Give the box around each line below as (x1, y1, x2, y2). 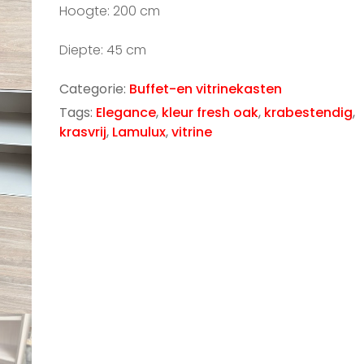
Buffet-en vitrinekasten (128, 80, 282, 99)
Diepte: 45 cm (58, 41, 146, 60)
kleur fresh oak (161, 103, 258, 123)
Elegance (95, 103, 156, 123)
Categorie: (58, 80, 129, 99)
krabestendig (263, 103, 353, 123)
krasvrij (58, 123, 106, 142)
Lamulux (111, 123, 166, 142)
